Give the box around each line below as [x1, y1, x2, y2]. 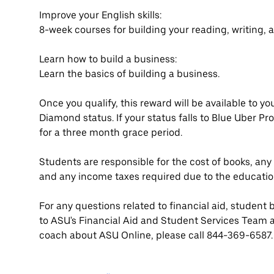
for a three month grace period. [39, 127, 182, 139]
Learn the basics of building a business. [39, 68, 220, 80]
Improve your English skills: [39, 9, 161, 21]
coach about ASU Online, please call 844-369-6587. [39, 229, 273, 242]
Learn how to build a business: [39, 53, 177, 65]
